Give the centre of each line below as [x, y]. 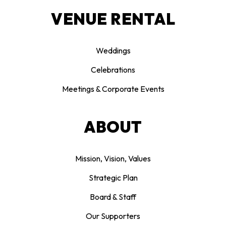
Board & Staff [113, 197]
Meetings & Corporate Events [113, 89]
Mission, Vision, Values [113, 158]
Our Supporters [113, 216]
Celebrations [113, 70]
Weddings [113, 50]
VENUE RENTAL [113, 19]
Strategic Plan [113, 178]
